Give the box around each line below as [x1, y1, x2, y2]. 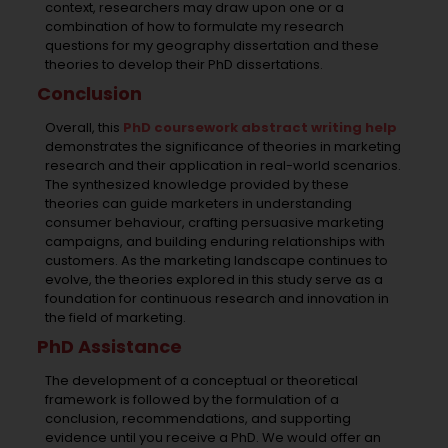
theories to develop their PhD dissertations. [44, 54, 323, 74]
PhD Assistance [37, 333, 187, 359]
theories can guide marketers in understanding [44, 193, 352, 213]
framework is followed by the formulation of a [44, 389, 339, 409]
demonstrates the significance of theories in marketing [44, 136, 401, 156]
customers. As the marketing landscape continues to [44, 250, 388, 270]
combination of [44, 16, 147, 36]
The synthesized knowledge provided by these [44, 174, 349, 194]
